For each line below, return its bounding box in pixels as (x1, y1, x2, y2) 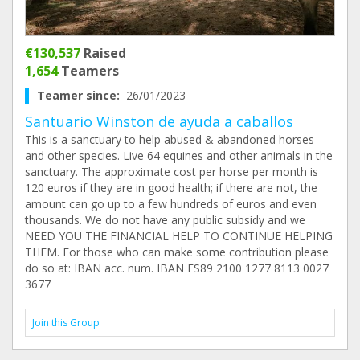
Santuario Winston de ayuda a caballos (25, 112, 293, 131)
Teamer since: (37, 88, 126, 103)
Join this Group (32, 316, 100, 329)
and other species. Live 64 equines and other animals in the (25, 148, 333, 163)
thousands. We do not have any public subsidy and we (25, 212, 305, 227)
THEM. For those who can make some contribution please (25, 244, 329, 260)
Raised (80, 44, 126, 62)
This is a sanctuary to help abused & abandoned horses (25, 132, 314, 147)
